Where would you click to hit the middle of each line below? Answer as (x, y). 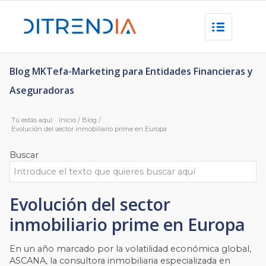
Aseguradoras (42, 90)
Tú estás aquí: (33, 120)
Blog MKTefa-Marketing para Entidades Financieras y (132, 71)
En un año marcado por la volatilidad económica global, (131, 249)
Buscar (24, 155)
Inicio (68, 120)
